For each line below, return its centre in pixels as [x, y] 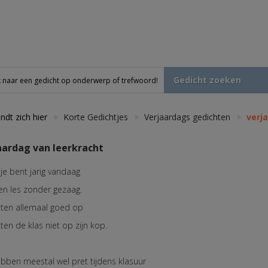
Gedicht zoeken [207, 80]
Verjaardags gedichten [188, 117]
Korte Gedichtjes [96, 117]
